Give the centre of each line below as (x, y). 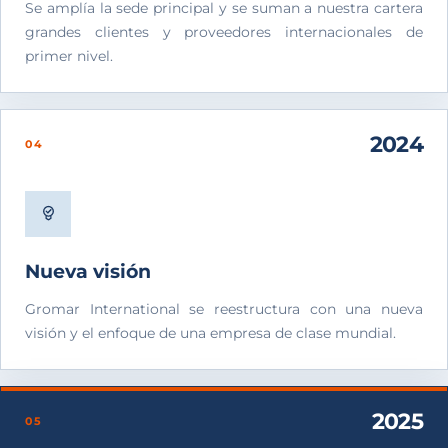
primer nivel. (69, 55)
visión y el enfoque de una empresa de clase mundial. (210, 332)
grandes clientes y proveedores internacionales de (224, 31)
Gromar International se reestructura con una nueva (224, 308)
